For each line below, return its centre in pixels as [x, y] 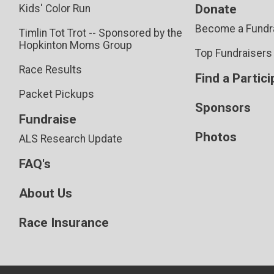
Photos [216, 137]
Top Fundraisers [234, 53]
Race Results [50, 69]
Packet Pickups [56, 94]
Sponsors [223, 107]
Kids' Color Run [54, 8]
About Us [45, 193]
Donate [216, 9]
